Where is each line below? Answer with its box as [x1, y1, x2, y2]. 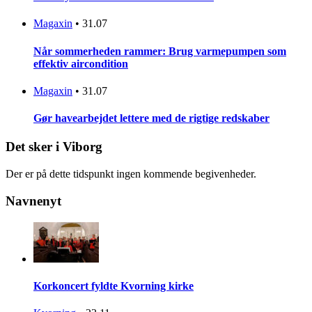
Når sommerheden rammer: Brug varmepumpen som [33, 45, 286, 57]
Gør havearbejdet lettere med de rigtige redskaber [33, 112, 270, 125]
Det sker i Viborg [6, 139, 102, 155]
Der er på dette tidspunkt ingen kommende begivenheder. [6, 168, 256, 180]
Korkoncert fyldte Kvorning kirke [33, 279, 194, 292]
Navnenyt [6, 193, 61, 208]
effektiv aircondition [33, 57, 128, 70]
